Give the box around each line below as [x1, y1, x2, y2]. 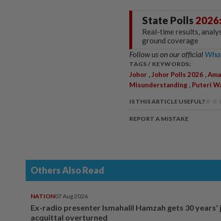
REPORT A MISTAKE [129, 114, 188, 122]
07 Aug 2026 [55, 192, 88, 200]
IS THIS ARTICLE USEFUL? [129, 97, 205, 105]
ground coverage [142, 36, 198, 45]
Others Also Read [31, 164, 104, 176]
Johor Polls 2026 [151, 70, 203, 78]
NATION [31, 192, 55, 200]
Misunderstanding [129, 80, 187, 89]
